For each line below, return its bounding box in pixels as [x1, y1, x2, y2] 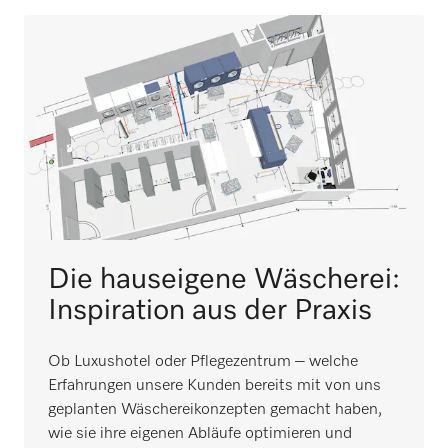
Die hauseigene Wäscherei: [48, 265, 400, 294]
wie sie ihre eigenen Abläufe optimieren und [48, 426, 352, 442]
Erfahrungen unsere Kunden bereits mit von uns [48, 378, 381, 394]
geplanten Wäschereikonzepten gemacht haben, [48, 402, 382, 418]
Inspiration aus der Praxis [48, 296, 372, 325]
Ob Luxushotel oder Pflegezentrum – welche [48, 354, 358, 370]
